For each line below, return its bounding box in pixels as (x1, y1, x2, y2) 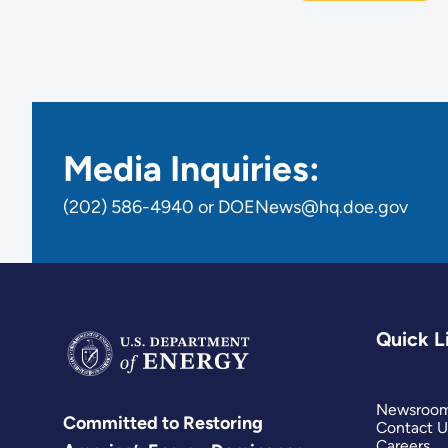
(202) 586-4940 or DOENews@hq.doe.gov (63, 195, 409, 218)
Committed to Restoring (63, 412, 264, 435)
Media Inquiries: (63, 146, 321, 190)
